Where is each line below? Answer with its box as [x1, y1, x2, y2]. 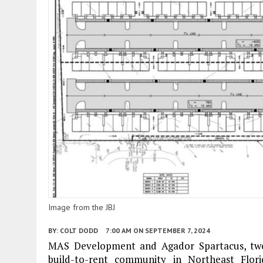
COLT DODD [60, 225, 98, 235]
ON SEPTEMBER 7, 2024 [133, 225, 210, 235]
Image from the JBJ [48, 201, 115, 213]
